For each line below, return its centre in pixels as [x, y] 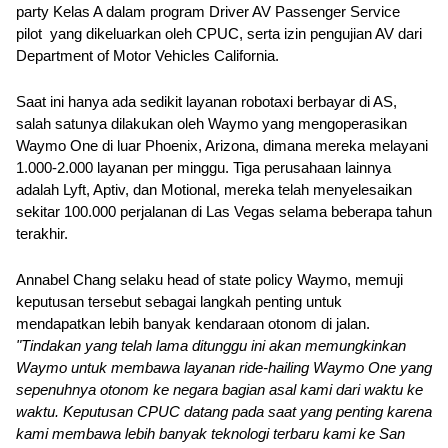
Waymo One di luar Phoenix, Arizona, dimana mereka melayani [222, 146]
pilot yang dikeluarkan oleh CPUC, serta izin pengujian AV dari [219, 34]
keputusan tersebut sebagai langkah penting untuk [179, 302]
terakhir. [42, 234]
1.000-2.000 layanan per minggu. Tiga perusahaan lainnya [203, 168]
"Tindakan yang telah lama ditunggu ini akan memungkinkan [211, 346]
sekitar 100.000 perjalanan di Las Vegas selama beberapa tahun [224, 212]
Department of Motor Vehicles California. [147, 56]
